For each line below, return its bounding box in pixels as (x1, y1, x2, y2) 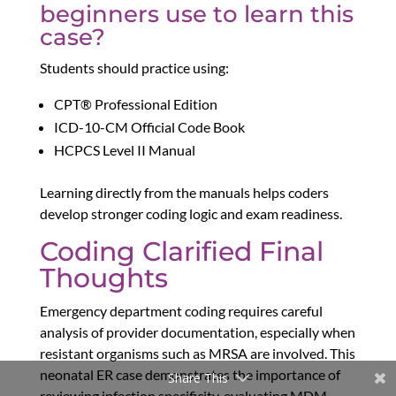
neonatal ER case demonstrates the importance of (39, 366, 340, 384)
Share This (168, 369, 228, 386)
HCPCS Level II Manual (53, 141, 195, 159)
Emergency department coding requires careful (39, 302, 323, 320)
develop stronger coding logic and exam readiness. (39, 205, 342, 223)
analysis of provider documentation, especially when (39, 324, 355, 341)
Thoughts (39, 262, 168, 295)
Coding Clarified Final (39, 235, 324, 269)
